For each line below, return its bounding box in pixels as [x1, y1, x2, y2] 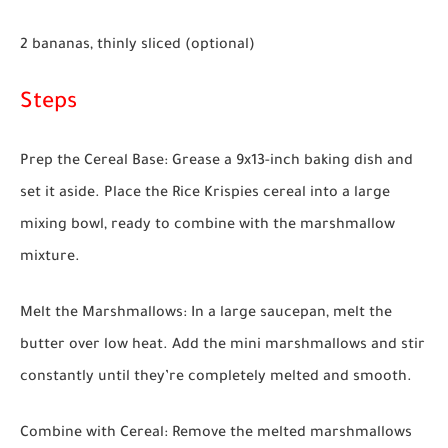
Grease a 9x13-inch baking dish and [168, 154, 413, 171]
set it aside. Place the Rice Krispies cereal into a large [20, 186, 390, 203]
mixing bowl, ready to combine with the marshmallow [20, 218, 395, 235]
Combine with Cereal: [20, 426, 168, 443]
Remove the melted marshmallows [168, 426, 412, 443]
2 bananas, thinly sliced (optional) [20, 38, 255, 55]
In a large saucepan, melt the [187, 306, 392, 323]
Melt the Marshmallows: [20, 306, 187, 323]
